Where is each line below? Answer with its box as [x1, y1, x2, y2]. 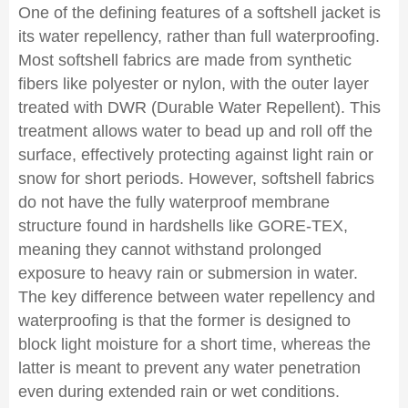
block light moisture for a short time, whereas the [18, 335, 371, 353]
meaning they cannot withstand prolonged [18, 240, 321, 259]
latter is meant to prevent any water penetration [18, 359, 361, 377]
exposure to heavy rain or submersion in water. [18, 264, 358, 282]
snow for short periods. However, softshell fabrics [18, 169, 374, 188]
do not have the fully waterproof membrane [18, 193, 330, 211]
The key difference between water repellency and [18, 288, 375, 306]
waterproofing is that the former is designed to [18, 311, 351, 330]
